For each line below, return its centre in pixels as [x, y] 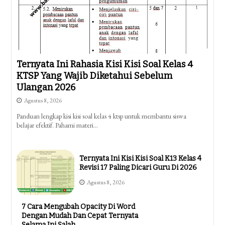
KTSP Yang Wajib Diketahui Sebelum [95, 76]
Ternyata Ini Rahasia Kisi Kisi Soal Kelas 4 [105, 65]
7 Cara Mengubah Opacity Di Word [79, 207]
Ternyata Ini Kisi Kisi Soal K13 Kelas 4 [140, 158]
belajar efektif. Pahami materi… [58, 125]
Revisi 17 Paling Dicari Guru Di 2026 [138, 167]
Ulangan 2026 [46, 88]
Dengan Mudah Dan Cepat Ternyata [80, 216]
